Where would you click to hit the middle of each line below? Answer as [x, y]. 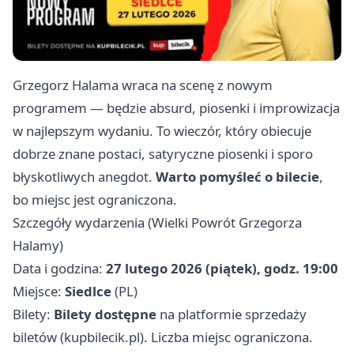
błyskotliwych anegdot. [84, 177]
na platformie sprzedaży [232, 314]
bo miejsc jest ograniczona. [95, 200]
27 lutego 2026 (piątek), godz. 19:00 [222, 269]
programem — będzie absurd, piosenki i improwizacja [176, 108]
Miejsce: [39, 292]
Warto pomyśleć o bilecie [237, 177]
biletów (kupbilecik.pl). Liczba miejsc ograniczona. [163, 337]
